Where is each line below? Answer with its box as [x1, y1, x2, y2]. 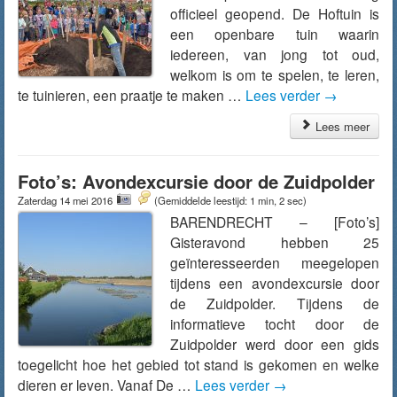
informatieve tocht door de [170, 314, 379, 333]
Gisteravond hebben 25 [170, 232, 379, 252]
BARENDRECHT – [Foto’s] [170, 212, 379, 231]
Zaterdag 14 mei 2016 [18, 193, 115, 207]
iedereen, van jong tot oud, [170, 44, 379, 64]
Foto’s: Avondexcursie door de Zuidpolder [18, 168, 375, 194]
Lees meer [312, 118, 370, 135]
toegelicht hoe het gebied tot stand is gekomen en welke [18, 354, 379, 374]
